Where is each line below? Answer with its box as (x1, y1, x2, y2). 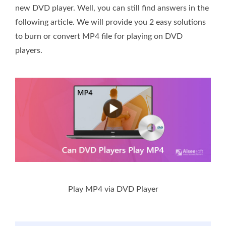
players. (15, 46, 42, 54)
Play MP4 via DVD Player (68, 185, 158, 194)
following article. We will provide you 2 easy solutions (15, 18, 206, 26)
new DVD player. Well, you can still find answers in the (15, 4, 209, 12)
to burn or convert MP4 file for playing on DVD (15, 32, 183, 40)
